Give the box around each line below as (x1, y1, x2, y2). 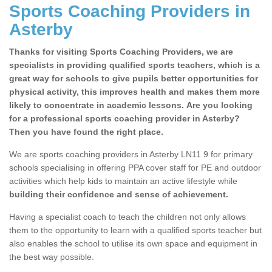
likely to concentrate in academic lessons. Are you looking (9, 100, 253, 110)
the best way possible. (9, 252, 94, 262)
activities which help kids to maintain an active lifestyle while (9, 176, 237, 186)
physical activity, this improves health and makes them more (9, 87, 260, 97)
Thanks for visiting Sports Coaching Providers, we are (9, 47, 233, 57)
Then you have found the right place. (9, 127, 163, 137)
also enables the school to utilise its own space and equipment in (9, 239, 257, 249)
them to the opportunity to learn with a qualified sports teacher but (9, 225, 262, 236)
